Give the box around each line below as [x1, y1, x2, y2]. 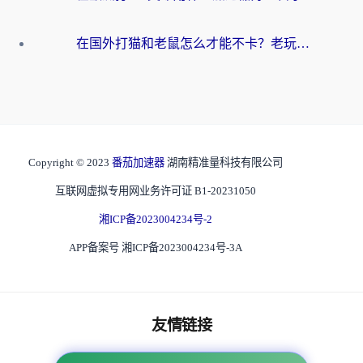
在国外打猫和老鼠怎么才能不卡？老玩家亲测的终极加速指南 [297, 36, 310, 51]
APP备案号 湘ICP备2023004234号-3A [69, 241, 242, 254]
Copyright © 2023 [28, 156, 112, 169]
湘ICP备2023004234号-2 [99, 213, 212, 226]
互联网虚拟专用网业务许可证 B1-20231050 [55, 185, 256, 198]
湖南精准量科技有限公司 [167, 156, 283, 169]
